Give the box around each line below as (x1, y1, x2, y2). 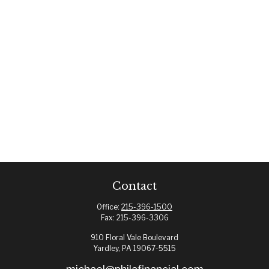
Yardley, (93, 244, 120, 253)
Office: (97, 202, 121, 211)
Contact (112, 180, 157, 193)
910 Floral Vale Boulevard (91, 233, 178, 242)
